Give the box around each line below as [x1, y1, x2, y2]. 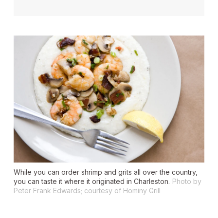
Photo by [172, 177, 201, 185]
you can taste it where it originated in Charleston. [14, 177, 170, 185]
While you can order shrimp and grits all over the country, [14, 167, 198, 176]
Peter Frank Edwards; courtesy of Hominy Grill [14, 186, 161, 195]
